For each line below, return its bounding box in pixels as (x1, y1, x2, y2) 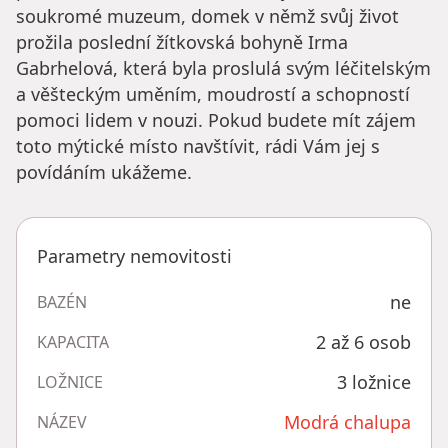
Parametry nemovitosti (37, 244, 232, 269)
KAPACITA (37, 331, 109, 354)
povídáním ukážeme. (16, 160, 192, 185)
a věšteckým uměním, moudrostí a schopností (16, 82, 410, 107)
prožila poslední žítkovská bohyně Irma (16, 30, 348, 55)
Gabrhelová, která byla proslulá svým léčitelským (16, 56, 431, 81)
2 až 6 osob (316, 330, 411, 355)
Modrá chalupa (284, 410, 411, 435)
